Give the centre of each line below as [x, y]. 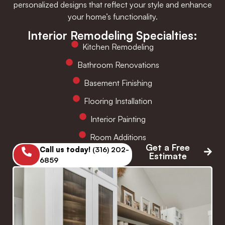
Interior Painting [118, 119]
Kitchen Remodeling [118, 47]
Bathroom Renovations [118, 65]
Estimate [168, 156]
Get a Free [168, 147]
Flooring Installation [118, 101]
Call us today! [65, 149]
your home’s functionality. [113, 16]
